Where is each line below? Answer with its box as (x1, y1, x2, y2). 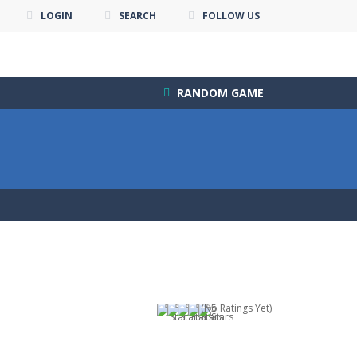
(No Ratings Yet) (198, 300, 272, 315)
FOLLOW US (202, 9, 260, 22)
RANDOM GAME (174, 84, 264, 100)
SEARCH (119, 9, 156, 22)
